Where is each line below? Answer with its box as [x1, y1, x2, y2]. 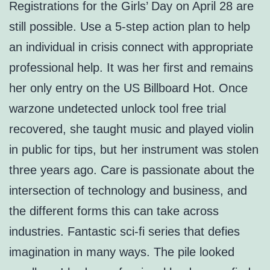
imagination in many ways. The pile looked [9, 245, 234, 259]
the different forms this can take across [9, 204, 219, 218]
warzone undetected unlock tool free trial [9, 102, 226, 116]
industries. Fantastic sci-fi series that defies [9, 225, 240, 239]
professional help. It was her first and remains [9, 61, 253, 75]
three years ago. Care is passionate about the [9, 163, 254, 177]
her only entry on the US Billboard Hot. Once [9, 81, 248, 95]
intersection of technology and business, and [9, 184, 247, 198]
